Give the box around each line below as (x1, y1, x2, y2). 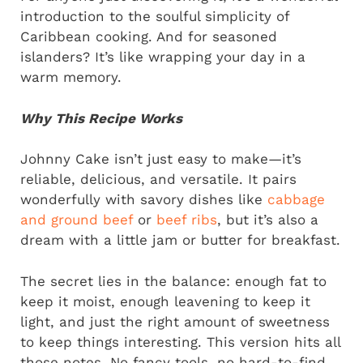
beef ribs (156, 211, 217, 228)
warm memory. (20, 69, 122, 85)
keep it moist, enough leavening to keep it (20, 293, 310, 310)
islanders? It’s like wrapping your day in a (20, 49, 305, 65)
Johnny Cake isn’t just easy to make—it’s (20, 151, 301, 167)
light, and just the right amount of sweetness (20, 313, 330, 330)
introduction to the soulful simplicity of (20, 8, 289, 24)
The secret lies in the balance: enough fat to (20, 272, 327, 289)
